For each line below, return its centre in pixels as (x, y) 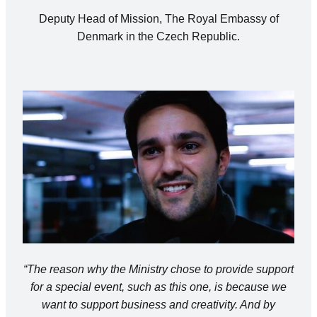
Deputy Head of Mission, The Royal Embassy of (158, 18)
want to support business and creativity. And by (158, 304)
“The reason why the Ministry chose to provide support (158, 269)
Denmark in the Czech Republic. (158, 36)
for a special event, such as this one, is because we (158, 287)
